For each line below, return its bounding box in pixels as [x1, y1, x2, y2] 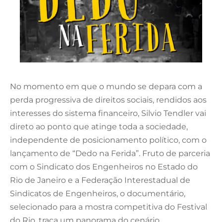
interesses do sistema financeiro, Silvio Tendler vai [10, 108, 206, 118]
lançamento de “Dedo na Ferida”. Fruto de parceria [10, 148, 210, 158]
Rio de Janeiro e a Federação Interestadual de [10, 175, 190, 185]
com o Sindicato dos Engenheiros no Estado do [10, 162, 198, 171]
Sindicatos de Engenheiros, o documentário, [10, 188, 185, 198]
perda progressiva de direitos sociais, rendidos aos [10, 95, 207, 105]
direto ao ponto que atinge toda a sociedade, [10, 121, 188, 131]
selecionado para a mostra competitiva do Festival [10, 202, 207, 212]
